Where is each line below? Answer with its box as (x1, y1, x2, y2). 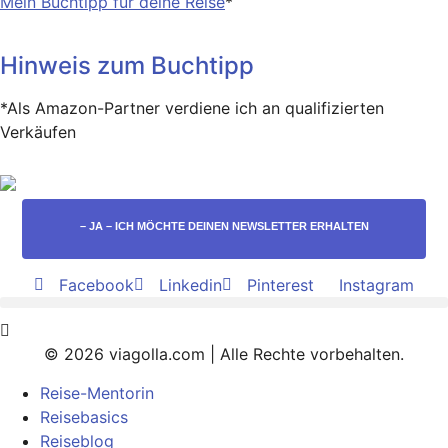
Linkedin (159, 275, 222, 296)
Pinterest (247, 275, 314, 296)
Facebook (59, 275, 134, 296)
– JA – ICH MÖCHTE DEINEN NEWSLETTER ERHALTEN (79, 220, 369, 233)
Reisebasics (40, 406, 128, 427)
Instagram (339, 275, 414, 296)
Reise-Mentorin (40, 382, 154, 403)
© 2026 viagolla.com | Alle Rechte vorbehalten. (44, 344, 404, 365)
